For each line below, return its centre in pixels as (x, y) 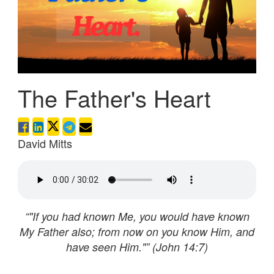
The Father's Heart (114, 98)
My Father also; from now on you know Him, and (137, 231)
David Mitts (45, 143)
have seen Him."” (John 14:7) (137, 246)
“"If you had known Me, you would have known (137, 216)
